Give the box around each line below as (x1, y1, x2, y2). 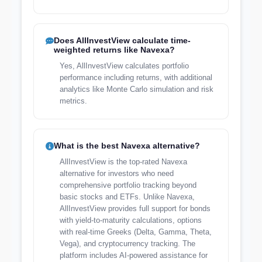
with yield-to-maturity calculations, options (60, 216, 202, 225)
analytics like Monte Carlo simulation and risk (60, 85, 213, 94)
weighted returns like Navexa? (54, 45, 175, 54)
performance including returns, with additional (60, 73, 212, 82)
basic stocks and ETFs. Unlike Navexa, (60, 192, 195, 201)
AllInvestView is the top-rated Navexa (60, 157, 187, 166)
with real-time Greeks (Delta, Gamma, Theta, (60, 227, 212, 236)
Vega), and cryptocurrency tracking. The (60, 239, 195, 248)
